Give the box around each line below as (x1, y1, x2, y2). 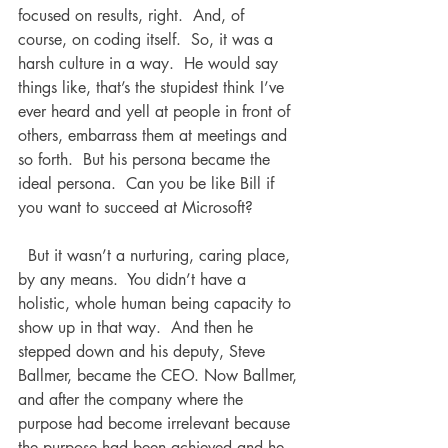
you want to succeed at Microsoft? (18, 197, 258, 218)
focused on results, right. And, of (18, 5, 249, 26)
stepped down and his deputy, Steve (18, 341, 270, 362)
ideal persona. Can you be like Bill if (18, 173, 279, 194)
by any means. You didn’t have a (18, 269, 251, 290)
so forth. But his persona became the (18, 149, 275, 170)
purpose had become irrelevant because (18, 413, 295, 434)
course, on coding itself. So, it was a (18, 29, 278, 50)
